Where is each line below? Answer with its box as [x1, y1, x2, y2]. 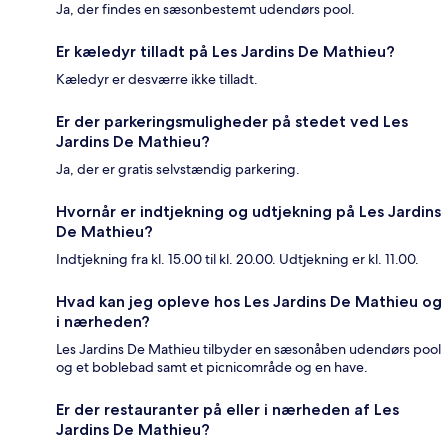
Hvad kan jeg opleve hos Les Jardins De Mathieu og [56, 292, 442, 312]
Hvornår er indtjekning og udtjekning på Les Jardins [56, 202, 441, 222]
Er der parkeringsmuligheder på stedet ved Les [56, 112, 408, 132]
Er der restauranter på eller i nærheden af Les [56, 400, 399, 420]
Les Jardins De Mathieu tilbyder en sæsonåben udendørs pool [56, 340, 441, 359]
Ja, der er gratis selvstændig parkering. [56, 160, 300, 179]
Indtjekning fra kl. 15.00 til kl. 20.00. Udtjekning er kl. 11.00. [56, 250, 419, 269]
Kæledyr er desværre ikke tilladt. [56, 70, 258, 89]
